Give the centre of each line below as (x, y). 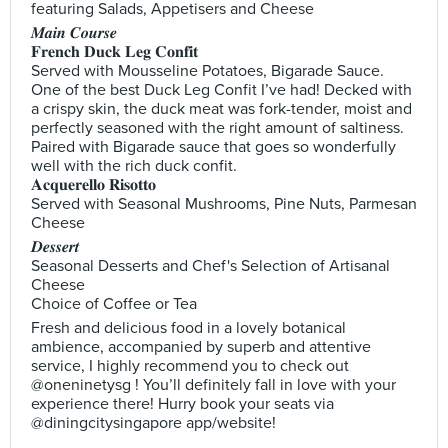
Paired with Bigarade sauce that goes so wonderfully (213, 147)
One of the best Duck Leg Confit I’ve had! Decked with (221, 90)
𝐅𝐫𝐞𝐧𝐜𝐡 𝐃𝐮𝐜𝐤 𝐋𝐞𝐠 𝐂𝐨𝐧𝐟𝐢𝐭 (114, 52)
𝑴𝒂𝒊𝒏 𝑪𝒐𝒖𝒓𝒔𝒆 (74, 33)
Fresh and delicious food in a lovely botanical (188, 328)
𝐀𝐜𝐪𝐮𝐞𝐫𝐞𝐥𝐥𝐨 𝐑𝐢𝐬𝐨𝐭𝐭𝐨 (93, 185)
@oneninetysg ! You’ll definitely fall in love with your (213, 385)
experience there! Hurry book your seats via (182, 404)
